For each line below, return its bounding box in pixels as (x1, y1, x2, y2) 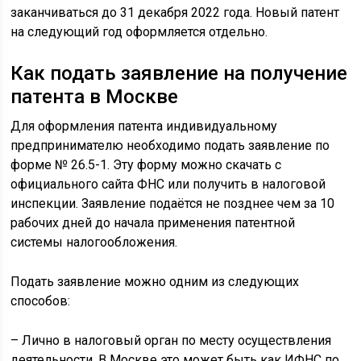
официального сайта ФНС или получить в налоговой (10, 176, 326, 193)
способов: (10, 293, 71, 309)
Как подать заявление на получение (10, 62, 348, 85)
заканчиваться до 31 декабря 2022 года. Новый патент (10, 5, 340, 21)
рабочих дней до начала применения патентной (10, 215, 296, 231)
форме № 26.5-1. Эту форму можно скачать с (10, 157, 282, 173)
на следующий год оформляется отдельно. (10, 24, 268, 40)
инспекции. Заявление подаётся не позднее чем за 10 (10, 196, 335, 212)
